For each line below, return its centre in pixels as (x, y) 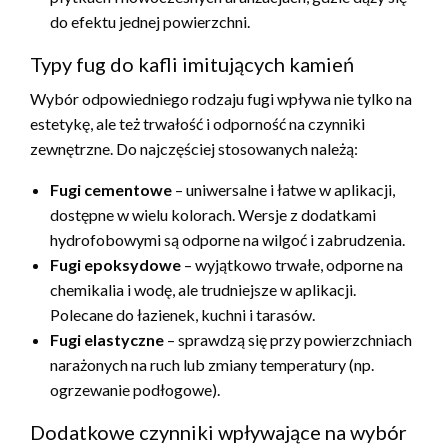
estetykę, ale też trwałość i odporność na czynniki (197, 123)
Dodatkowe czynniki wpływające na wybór (218, 431)
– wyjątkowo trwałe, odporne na (292, 264)
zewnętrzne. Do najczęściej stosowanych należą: (194, 148)
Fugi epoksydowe (115, 264)
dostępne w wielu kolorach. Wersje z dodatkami (213, 214)
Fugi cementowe (111, 189)
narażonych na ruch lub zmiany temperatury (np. (212, 364)
